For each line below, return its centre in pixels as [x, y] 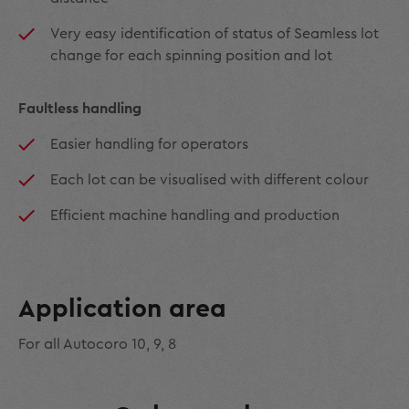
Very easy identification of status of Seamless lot [215, 33]
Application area [122, 308]
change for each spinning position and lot [191, 55]
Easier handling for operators [149, 144]
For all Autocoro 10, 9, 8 [97, 344]
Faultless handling [82, 108]
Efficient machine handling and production [195, 215]
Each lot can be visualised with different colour [210, 179]
